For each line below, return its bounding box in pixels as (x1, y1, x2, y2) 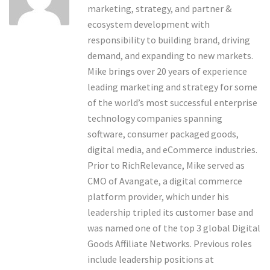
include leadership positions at (87, 253, 214, 266)
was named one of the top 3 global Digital (87, 222, 260, 234)
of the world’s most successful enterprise (87, 96, 257, 109)
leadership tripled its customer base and (87, 206, 253, 219)
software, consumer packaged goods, (87, 128, 239, 140)
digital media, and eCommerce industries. (87, 143, 257, 156)
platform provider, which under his (87, 190, 229, 203)
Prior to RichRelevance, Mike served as (87, 159, 245, 172)
